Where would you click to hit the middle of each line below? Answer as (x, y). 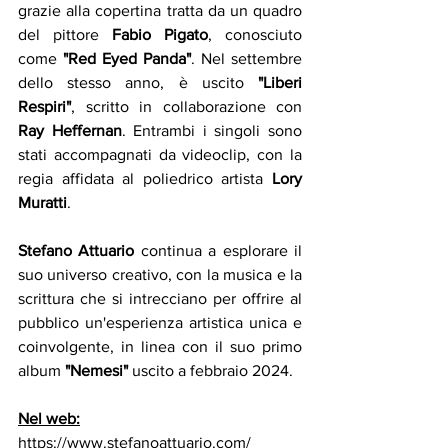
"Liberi (280, 83)
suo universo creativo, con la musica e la (160, 275)
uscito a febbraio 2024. (214, 371)
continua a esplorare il (218, 251)
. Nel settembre (246, 59)
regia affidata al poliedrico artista (145, 179)
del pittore (65, 35)
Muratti (42, 203)
